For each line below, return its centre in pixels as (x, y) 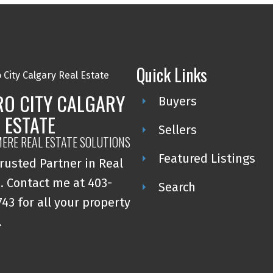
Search (177, 187)
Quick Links (172, 74)
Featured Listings (207, 158)
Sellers (177, 129)
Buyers (177, 101)
